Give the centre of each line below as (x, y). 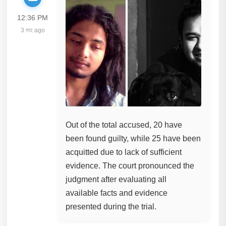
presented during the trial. (111, 206)
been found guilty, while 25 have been (133, 138)
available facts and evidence (117, 193)
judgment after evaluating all (116, 179)
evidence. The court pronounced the (130, 165)
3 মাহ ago (33, 30)
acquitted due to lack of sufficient (124, 152)
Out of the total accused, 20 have (124, 125)
